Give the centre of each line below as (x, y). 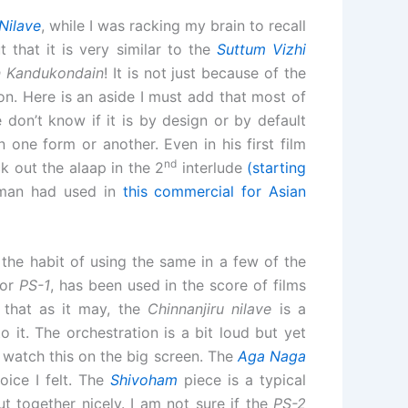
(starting (276, 167)
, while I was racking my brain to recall (173, 25)
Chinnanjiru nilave (210, 309)
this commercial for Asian (214, 191)
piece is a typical (242, 380)
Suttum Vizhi (261, 49)
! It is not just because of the (205, 72)
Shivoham (144, 380)
